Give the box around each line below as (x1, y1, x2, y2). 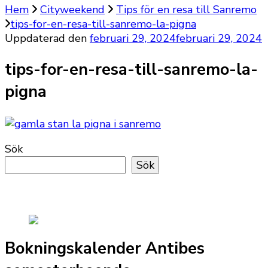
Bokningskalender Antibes (5, 237, 205, 260)
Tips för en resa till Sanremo (116, 2, 257, 17)
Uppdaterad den (5, 31, 90, 45)
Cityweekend (40, 2, 105, 17)
